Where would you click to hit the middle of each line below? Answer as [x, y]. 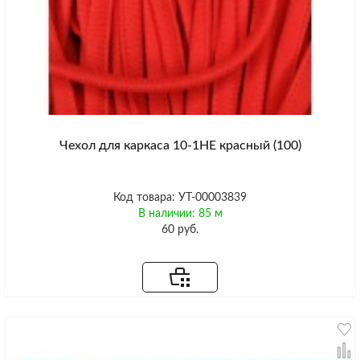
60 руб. [180, 230]
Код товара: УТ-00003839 [180, 198]
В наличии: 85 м [180, 214]
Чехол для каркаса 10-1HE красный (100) [180, 146]
